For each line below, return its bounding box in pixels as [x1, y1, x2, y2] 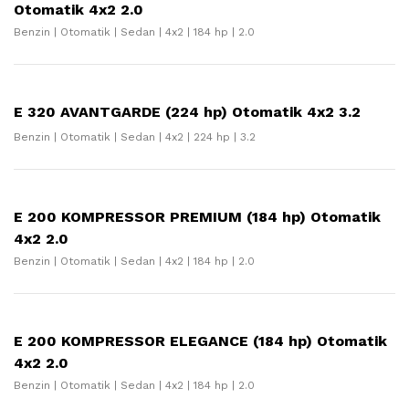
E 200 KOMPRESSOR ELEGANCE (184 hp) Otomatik [14, 332, 387, 350]
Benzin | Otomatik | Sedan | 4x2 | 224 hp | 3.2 [14, 131, 256, 143]
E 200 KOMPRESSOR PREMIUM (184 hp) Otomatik [14, 208, 381, 225]
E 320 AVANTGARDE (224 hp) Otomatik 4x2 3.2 [14, 103, 361, 121]
